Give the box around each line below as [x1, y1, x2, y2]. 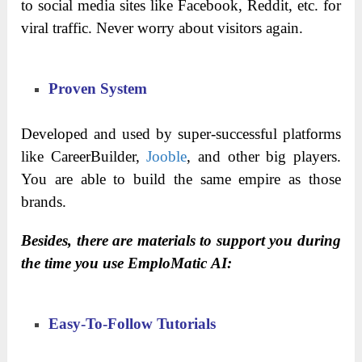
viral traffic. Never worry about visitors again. [21, 19, 304, 36]
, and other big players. [187, 147, 341, 165]
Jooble [146, 147, 187, 165]
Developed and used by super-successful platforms [21, 124, 341, 142]
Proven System [48, 79, 148, 97]
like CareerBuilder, [21, 147, 147, 165]
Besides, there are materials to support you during [21, 231, 341, 249]
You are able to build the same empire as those [21, 170, 341, 187]
